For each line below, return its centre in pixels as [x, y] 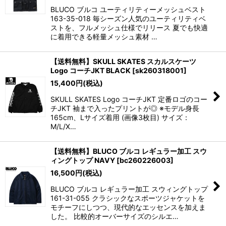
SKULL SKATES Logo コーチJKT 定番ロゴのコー [129, 99]
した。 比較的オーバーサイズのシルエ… [115, 216]
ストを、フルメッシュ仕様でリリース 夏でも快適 [129, 27]
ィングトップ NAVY [83, 160]
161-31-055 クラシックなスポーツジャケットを [128, 198]
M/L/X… [63, 126]
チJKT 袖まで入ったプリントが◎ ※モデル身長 [125, 108]
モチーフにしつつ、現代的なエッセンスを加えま [128, 207]
